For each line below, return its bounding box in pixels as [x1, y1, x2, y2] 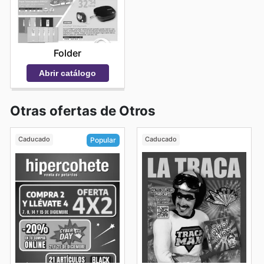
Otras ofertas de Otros [10, 102, 156, 118]
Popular [90, 135, 116, 144]
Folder [54, 47, 81, 59]
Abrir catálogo [39, 68, 96, 78]
